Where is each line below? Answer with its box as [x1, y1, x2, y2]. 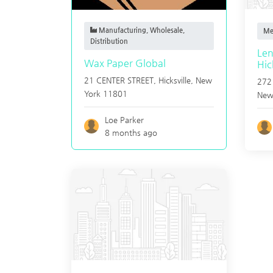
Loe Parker [105, 115, 144, 124]
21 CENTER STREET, [84, 76, 158, 85]
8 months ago [105, 128, 158, 137]
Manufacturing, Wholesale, [97, 26, 185, 34]
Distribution [90, 37, 128, 45]
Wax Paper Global [84, 57, 166, 69]
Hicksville [158, 76, 191, 85]
